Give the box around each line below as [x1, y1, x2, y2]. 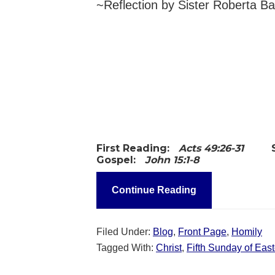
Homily [231, 226, 262, 237]
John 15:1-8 [145, 153, 199, 166]
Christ [156, 242, 182, 253]
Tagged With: [96, 242, 156, 253]
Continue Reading [112, 184, 196, 195]
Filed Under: [96, 226, 153, 237]
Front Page [178, 226, 227, 237]
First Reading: [96, 142, 176, 154]
